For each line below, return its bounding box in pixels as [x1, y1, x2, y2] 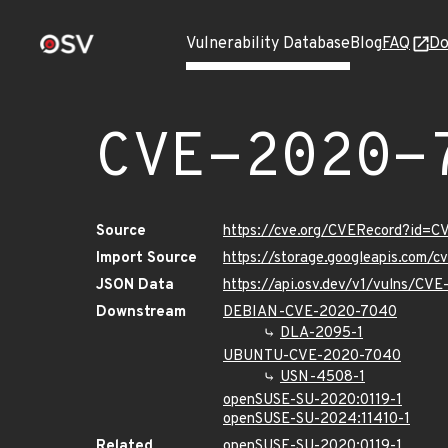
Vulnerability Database [186, 34, 350, 54]
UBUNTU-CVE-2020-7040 [223, 347, 401, 366]
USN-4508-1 [280, 368, 365, 387]
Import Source [96, 249, 197, 268]
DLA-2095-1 [280, 324, 363, 343]
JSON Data [96, 276, 174, 295]
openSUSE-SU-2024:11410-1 [223, 410, 410, 429]
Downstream [96, 303, 186, 322]
